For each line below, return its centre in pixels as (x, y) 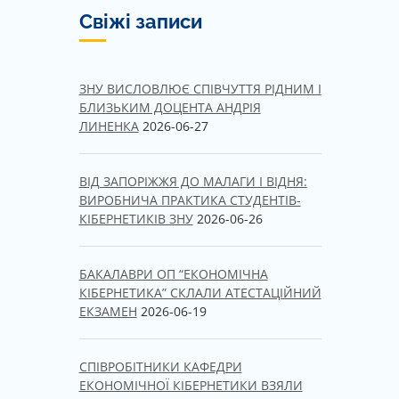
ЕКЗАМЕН (108, 311)
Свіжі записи (140, 22)
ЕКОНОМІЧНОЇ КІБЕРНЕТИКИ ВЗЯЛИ (191, 385)
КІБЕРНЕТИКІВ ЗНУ (136, 218)
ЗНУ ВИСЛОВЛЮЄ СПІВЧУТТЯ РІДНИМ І (200, 88)
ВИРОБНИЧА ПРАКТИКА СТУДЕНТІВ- (190, 199)
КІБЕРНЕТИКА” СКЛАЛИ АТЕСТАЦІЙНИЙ (200, 292)
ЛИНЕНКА (109, 126)
